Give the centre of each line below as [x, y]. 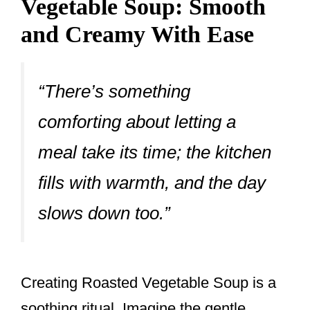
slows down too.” [104, 213]
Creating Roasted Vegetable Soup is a [148, 282]
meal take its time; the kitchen [155, 153]
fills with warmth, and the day [152, 183]
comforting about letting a [137, 122]
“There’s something [114, 92]
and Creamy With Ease [137, 35]
